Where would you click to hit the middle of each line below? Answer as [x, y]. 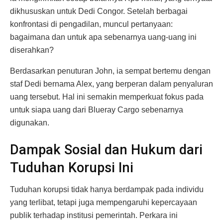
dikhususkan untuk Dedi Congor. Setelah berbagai [99, 11]
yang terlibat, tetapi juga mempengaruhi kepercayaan [104, 203]
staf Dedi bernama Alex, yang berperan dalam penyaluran [111, 84]
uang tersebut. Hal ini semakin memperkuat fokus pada [107, 97]
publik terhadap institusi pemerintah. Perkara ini [94, 216]
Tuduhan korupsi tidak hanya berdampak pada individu [107, 190]
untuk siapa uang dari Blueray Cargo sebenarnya [97, 110]
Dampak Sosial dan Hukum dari [106, 150]
